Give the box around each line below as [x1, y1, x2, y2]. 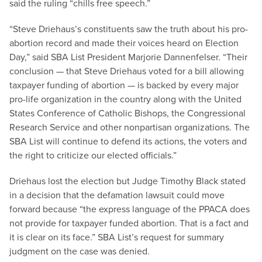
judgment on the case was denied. [9, 244, 150, 257]
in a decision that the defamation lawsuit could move [9, 188, 225, 201]
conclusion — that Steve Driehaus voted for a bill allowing [9, 64, 244, 77]
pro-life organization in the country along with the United [9, 92, 242, 105]
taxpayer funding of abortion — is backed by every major [9, 78, 239, 91]
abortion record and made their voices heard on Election [9, 36, 239, 49]
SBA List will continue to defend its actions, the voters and [9, 135, 247, 147]
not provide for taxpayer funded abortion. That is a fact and [9, 216, 249, 229]
